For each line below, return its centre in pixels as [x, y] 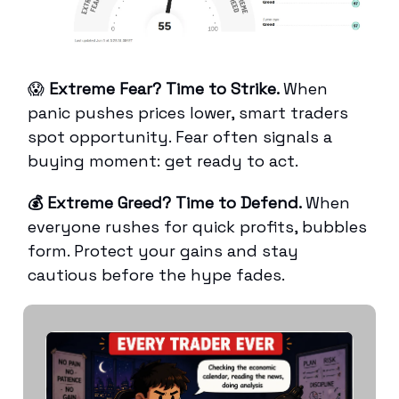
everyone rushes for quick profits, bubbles [197, 226]
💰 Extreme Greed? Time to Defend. [167, 202]
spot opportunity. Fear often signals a [180, 136]
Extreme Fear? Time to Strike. [164, 88]
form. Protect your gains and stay [163, 250]
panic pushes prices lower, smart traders [188, 112]
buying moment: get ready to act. [163, 160]
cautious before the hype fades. [156, 274]
